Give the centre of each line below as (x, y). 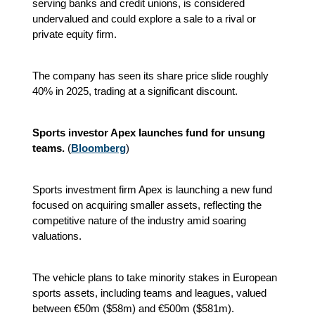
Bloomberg (98, 148)
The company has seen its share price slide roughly (150, 75)
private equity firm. (75, 34)
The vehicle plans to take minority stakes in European (155, 277)
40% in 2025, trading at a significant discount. (135, 91)
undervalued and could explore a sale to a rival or (144, 18)
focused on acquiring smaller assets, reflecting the (147, 205)
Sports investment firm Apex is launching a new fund (152, 189)
